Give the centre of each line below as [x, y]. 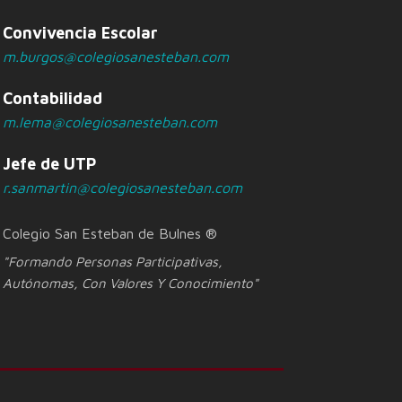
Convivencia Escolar [80, 33]
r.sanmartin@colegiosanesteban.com [122, 188]
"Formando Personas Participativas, [112, 262]
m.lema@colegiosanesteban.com [109, 122]
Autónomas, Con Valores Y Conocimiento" [130, 283]
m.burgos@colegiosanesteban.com [115, 57]
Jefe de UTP [49, 164]
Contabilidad [52, 98]
